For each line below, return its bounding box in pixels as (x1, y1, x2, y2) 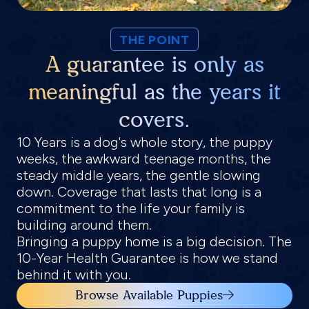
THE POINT (119, 32, 190, 48)
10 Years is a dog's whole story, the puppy (17, 133, 272, 150)
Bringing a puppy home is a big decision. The (17, 232, 292, 250)
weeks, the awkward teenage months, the (17, 150, 271, 167)
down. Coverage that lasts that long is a (17, 183, 261, 200)
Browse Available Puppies (75, 287, 223, 303)
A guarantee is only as (45, 51, 264, 77)
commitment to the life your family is (17, 199, 245, 217)
